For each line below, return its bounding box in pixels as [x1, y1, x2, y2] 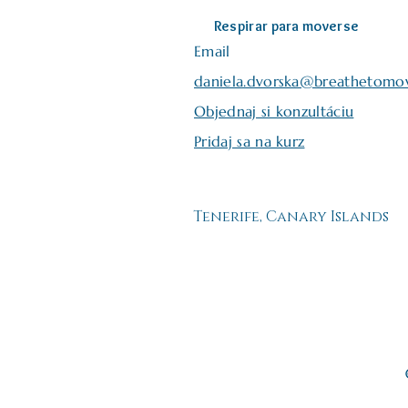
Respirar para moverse [213, 17, 360, 35]
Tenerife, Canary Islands [193, 207, 389, 227]
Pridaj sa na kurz [194, 132, 305, 150]
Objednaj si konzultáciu [194, 102, 354, 120]
